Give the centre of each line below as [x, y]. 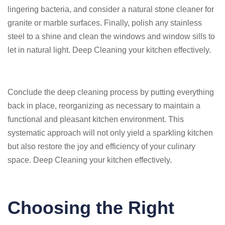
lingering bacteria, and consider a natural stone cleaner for [111, 9]
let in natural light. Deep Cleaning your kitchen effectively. [109, 50]
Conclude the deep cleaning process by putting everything [111, 92]
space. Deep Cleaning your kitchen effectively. [90, 160]
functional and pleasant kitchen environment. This [96, 119]
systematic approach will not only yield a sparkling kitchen [110, 133]
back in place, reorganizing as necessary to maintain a [104, 106]
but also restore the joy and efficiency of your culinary [101, 146]
